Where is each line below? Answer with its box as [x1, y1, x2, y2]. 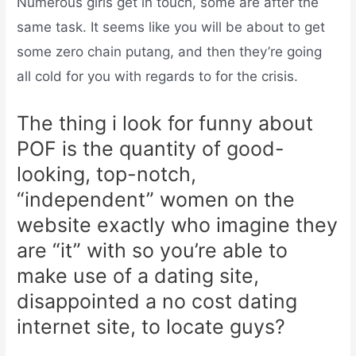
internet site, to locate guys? [17, 314, 286, 339]
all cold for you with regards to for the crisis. [17, 68, 299, 84]
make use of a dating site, [17, 263, 260, 288]
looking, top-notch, [17, 161, 197, 186]
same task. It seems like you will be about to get [17, 18, 326, 35]
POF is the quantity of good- [17, 136, 285, 161]
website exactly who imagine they [17, 212, 339, 237]
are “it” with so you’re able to [17, 238, 288, 262]
